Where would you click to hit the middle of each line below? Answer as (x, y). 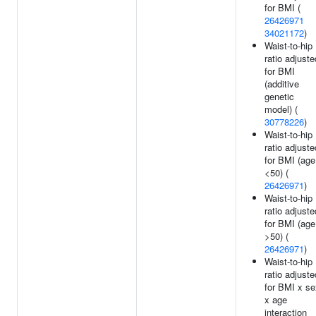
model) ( (281, 109)
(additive (282, 84)
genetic (279, 96)
